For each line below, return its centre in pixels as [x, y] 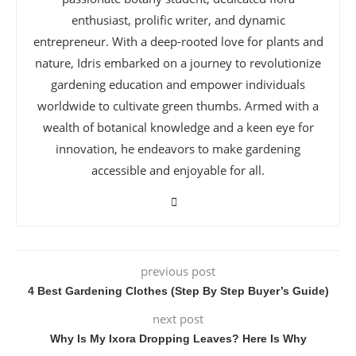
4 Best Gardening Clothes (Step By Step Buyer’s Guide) [178, 290]
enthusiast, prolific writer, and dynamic [178, 19]
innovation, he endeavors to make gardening [178, 148]
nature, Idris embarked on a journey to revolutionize [178, 62]
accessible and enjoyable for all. [178, 170]
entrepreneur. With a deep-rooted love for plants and [178, 41]
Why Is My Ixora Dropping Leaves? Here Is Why [178, 338]
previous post [178, 271]
